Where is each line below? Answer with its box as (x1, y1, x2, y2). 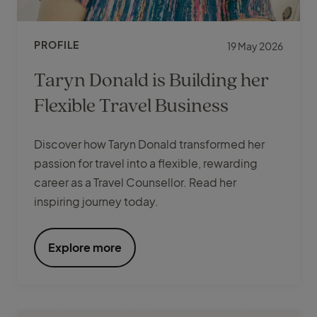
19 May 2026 (227, 40, 283, 53)
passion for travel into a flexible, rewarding (34, 156, 258, 171)
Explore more (48, 240, 122, 255)
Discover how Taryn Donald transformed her (34, 137, 265, 152)
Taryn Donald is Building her (34, 66, 269, 93)
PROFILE (34, 38, 80, 52)
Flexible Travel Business (34, 91, 229, 118)
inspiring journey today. (34, 194, 158, 209)
